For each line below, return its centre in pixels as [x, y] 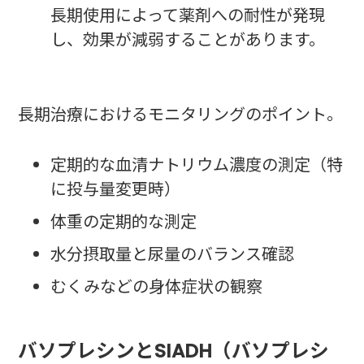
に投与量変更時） [116, 190]
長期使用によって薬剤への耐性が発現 [188, 16]
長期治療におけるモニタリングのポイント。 [181, 115]
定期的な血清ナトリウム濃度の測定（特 [197, 165]
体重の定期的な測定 [124, 222]
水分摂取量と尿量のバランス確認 [173, 255]
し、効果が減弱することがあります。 [188, 40]
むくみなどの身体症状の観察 [157, 287]
